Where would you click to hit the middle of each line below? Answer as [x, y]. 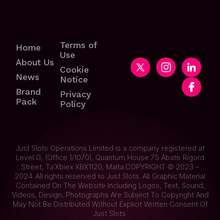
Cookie [74, 70]
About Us [35, 62]
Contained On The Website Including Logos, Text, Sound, [110, 185]
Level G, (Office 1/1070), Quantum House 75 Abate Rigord [110, 157]
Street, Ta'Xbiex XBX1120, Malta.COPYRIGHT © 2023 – [110, 167]
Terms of [78, 45]
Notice [74, 80]
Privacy [75, 94]
